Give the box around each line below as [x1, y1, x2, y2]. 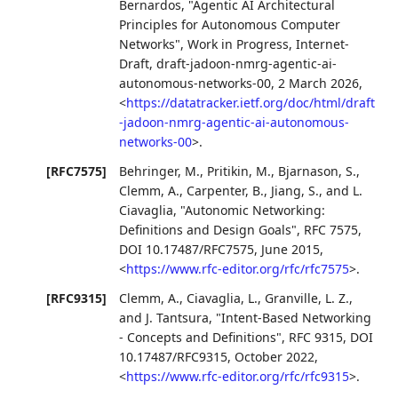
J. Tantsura [146, 309, 210, 327]
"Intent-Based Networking [216, 309, 372, 327]
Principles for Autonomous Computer [119, 15, 341, 33]
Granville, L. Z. [265, 290, 350, 307]
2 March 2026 [278, 74, 360, 92]
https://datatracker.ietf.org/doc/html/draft [126, 93, 376, 111]
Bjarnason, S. [278, 162, 357, 179]
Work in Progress [187, 35, 290, 52]
